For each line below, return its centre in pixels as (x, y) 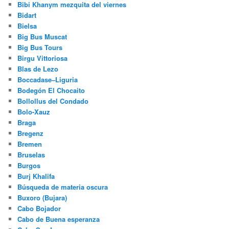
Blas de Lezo (38, 69)
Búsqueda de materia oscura (63, 187)
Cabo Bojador (39, 209)
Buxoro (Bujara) (42, 198)
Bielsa (27, 26)
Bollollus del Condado (53, 101)
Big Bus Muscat (42, 37)
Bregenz (31, 133)
